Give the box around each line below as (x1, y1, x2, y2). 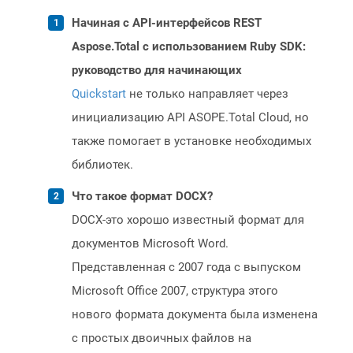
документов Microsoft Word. (72, 236, 229, 251)
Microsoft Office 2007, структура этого (72, 284, 278, 299)
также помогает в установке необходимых (72, 134, 311, 149)
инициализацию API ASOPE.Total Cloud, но (72, 110, 309, 125)
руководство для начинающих (72, 63, 242, 78)
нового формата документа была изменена (72, 307, 318, 322)
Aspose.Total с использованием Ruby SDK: (72, 39, 306, 54)
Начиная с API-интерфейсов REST (72, 16, 262, 31)
